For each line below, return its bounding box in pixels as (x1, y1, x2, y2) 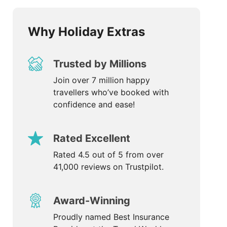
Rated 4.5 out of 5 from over (53, 149, 164, 160)
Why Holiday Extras (27, 24, 145, 39)
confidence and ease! (53, 99, 135, 109)
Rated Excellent (53, 132, 130, 144)
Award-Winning (53, 195, 130, 207)
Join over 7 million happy (53, 75, 150, 85)
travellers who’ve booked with (53, 87, 169, 97)
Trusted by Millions (53, 58, 146, 70)
